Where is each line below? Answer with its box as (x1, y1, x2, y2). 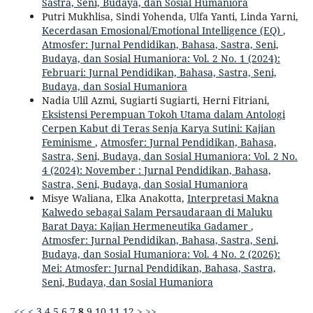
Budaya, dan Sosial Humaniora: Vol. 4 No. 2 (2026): (41, 247, 280, 261)
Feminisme (41, 135, 95, 149)
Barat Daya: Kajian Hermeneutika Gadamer (41, 219, 251, 233)
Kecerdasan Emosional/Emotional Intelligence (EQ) (41, 23, 283, 37)
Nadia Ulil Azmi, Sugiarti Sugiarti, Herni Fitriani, (41, 93, 270, 107)
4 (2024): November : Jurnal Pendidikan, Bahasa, (41, 163, 271, 177)
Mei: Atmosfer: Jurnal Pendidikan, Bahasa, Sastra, (41, 261, 276, 275)
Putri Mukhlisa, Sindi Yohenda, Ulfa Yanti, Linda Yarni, (41, 9, 298, 23)
